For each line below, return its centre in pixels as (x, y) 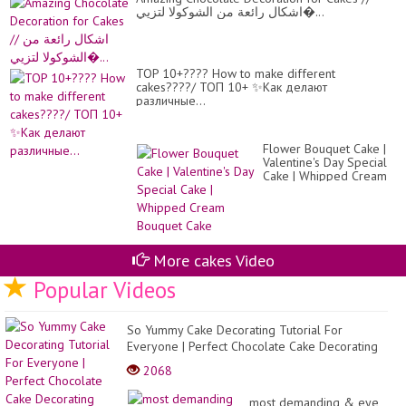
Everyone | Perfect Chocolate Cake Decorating (252, 346)
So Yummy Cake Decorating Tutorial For (235, 329)
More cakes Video (211, 260)
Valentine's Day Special (325, 163)
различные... (171, 101)
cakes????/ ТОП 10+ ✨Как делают (232, 87)
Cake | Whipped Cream (325, 176)
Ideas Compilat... (173, 362)
